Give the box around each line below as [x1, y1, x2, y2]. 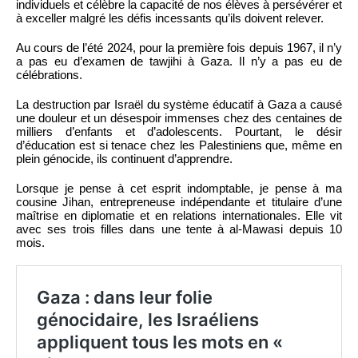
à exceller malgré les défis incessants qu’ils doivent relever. [16, 10, 324, 25]
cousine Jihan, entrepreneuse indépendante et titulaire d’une [16, 194, 342, 209]
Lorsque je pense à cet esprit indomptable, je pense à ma [16, 181, 342, 195]
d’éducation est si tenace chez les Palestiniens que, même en [16, 137, 342, 152]
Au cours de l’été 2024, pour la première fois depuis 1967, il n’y [16, 40, 342, 54]
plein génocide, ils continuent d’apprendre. [16, 151, 233, 165]
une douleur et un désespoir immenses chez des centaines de [16, 110, 342, 125]
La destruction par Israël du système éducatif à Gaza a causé [16, 97, 342, 111]
